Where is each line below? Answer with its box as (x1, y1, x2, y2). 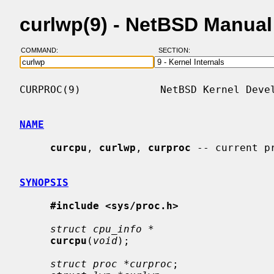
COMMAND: (20, 46, 65, 54)
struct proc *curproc (50, 257, 172, 270)
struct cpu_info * (50, 223, 154, 235)
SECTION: (158, 46, 196, 54)
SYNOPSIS (20, 176, 68, 188)
